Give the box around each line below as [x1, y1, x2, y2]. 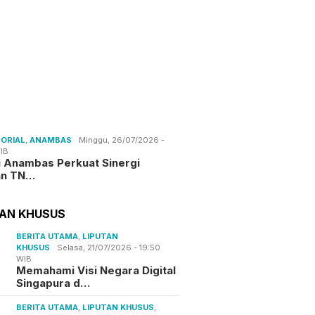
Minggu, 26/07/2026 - [79, 134, 165, 145]
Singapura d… [16, 276, 91, 290]
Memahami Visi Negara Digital [16, 263, 176, 277]
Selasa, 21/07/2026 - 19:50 [57, 242, 161, 252]
